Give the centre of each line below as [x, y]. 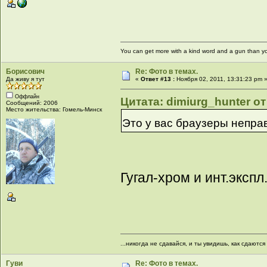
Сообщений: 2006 [32, 103]
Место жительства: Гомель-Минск [54, 110]
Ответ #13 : [158, 79]
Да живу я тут [26, 79]
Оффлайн [27, 97]
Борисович [26, 72]
